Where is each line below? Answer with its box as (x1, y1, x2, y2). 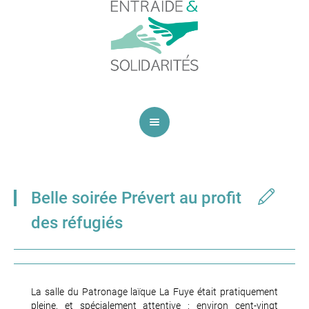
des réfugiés (31, 213, 123, 232)
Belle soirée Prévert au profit (31, 188, 241, 208)
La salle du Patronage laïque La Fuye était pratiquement (31, 286, 278, 298)
